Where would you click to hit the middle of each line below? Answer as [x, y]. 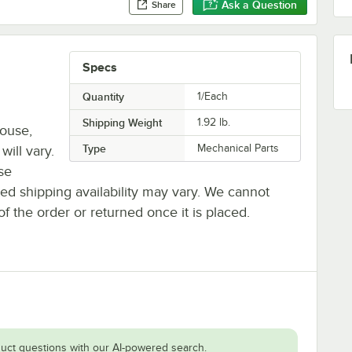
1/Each [213, 96]
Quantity [103, 96]
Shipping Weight [122, 122]
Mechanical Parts [238, 148]
